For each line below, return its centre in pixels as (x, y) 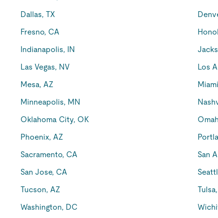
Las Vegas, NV (45, 67)
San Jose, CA (44, 172)
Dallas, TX (38, 14)
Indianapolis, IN (48, 49)
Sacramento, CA (49, 154)
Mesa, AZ (37, 84)
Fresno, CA (40, 32)
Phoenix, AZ (42, 137)
